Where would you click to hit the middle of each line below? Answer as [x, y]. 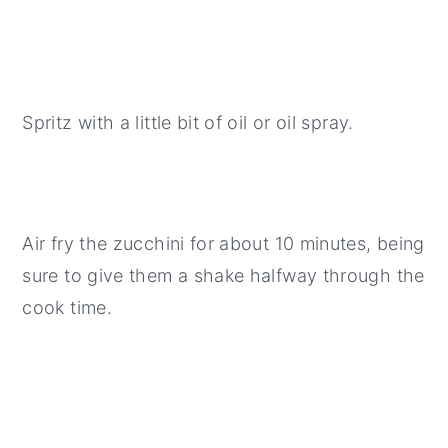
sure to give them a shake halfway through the [223, 275]
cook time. [67, 307]
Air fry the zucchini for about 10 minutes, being [223, 243]
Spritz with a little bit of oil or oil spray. [188, 122]
